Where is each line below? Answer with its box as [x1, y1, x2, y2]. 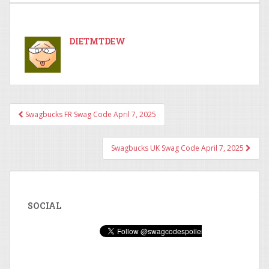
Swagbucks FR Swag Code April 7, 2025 [23, 109, 156, 119]
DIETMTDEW [69, 35, 125, 47]
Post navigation [9, 113, 139, 135]
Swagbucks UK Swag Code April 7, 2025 [111, 143, 246, 153]
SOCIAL [28, 200, 61, 211]
